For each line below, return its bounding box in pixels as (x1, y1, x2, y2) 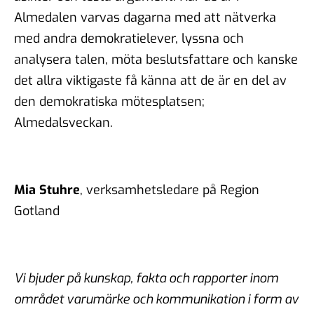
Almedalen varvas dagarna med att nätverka (14, 8, 276, 26)
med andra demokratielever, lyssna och (14, 29, 244, 47)
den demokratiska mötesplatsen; (14, 93, 205, 110)
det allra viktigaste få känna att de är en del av (14, 71, 287, 89)
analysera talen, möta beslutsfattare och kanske (14, 50, 298, 68)
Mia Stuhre (14, 181, 80, 198)
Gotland (14, 202, 60, 219)
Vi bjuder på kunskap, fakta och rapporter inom (14, 269, 278, 287)
